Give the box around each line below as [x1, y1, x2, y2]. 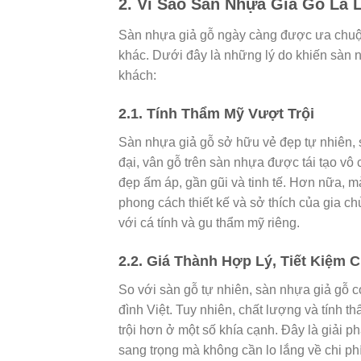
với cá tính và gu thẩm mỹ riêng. [118, 215, 300, 230]
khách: [118, 68, 156, 83]
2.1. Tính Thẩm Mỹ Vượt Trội [118, 105, 314, 122]
